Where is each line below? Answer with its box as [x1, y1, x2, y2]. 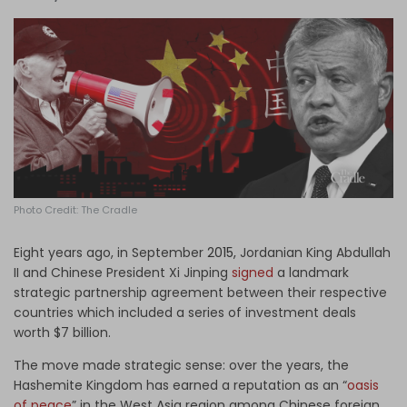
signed [232, 263, 273, 283]
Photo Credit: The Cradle [14, 203, 137, 218]
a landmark [277, 263, 349, 283]
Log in [173, 14, 213, 32]
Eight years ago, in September [14, 243, 207, 263]
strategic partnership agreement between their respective [14, 283, 387, 303]
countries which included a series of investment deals [14, 303, 356, 323]
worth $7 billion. [14, 323, 111, 342]
